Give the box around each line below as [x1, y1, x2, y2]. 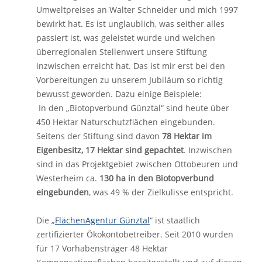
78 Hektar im [162, 130, 212, 142]
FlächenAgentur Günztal [55, 215, 150, 226]
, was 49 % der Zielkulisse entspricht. [89, 187, 233, 198]
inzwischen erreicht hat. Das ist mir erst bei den [36, 60, 225, 71]
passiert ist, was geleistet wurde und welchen [36, 32, 215, 43]
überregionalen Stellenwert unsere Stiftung [36, 46, 207, 57]
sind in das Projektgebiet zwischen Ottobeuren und [36, 158, 238, 170]
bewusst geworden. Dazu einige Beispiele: [36, 88, 202, 99]
